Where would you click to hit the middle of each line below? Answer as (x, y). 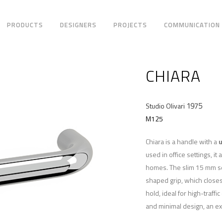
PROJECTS (131, 25)
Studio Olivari (165, 106)
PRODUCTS (25, 25)
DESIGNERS (79, 25)
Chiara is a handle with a (182, 142)
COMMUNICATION (192, 25)
